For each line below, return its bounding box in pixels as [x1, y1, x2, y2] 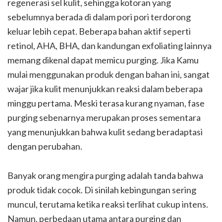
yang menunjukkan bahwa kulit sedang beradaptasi [7, 126, 203, 137]
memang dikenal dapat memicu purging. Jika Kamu [7, 54, 199, 65]
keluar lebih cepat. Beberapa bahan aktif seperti [7, 25, 191, 37]
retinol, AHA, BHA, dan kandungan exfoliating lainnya [7, 40, 212, 51]
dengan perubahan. [7, 140, 82, 152]
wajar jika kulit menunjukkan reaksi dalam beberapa [7, 83, 203, 94]
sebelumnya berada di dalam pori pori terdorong [7, 11, 191, 22]
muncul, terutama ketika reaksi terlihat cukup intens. [7, 198, 208, 210]
